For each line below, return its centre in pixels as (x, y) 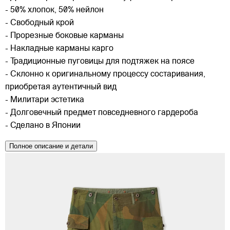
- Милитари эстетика (45, 100)
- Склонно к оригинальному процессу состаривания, (105, 74)
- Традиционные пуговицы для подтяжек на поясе (100, 62)
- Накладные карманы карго (59, 49)
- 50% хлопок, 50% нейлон (54, 10)
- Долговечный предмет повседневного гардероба (102, 113)
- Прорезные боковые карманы (64, 36)
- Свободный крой (40, 23)
